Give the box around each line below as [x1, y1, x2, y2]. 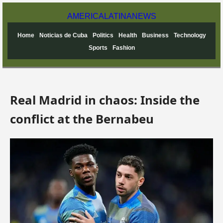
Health [118, 32, 137, 39]
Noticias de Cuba [39, 32, 88, 39]
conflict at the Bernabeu [10, 110, 154, 127]
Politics [92, 32, 113, 39]
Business [141, 32, 169, 39]
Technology [173, 32, 206, 39]
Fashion [112, 44, 135, 51]
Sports [88, 44, 108, 51]
